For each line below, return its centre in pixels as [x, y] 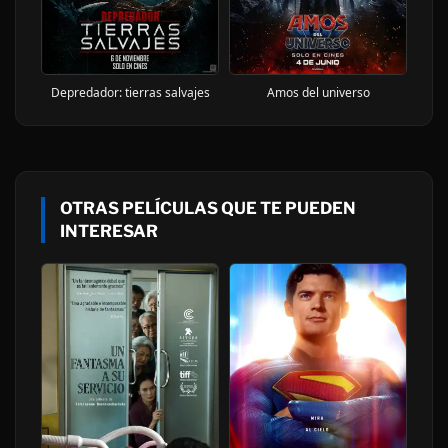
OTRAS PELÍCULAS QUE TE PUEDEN [208, 207]
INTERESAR [109, 230]
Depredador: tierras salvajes [130, 92]
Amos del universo [318, 92]
